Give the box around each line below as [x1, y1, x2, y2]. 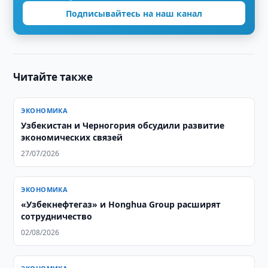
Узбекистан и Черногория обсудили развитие [21, 120, 225, 131]
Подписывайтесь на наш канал [66, 7, 202, 19]
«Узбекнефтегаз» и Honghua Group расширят [21, 199, 221, 210]
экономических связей [21, 132, 123, 143]
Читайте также [13, 70, 93, 84]
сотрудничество [21, 211, 93, 222]
